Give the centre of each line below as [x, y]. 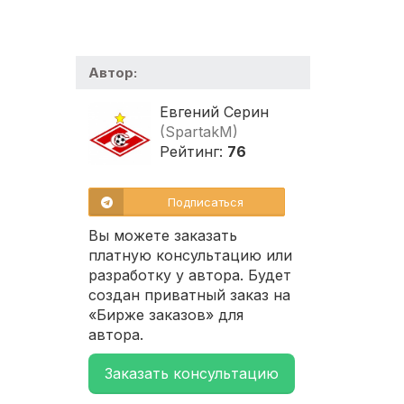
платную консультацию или [190, 256]
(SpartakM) [199, 132]
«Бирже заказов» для [166, 315]
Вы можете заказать [163, 236]
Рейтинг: [193, 152]
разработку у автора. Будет [190, 275]
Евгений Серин [214, 112]
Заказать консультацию [192, 374]
